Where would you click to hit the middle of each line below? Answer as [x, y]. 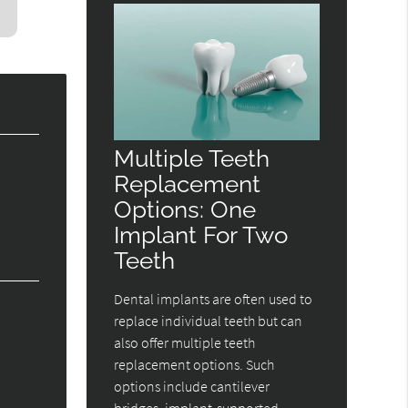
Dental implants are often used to [214, 298]
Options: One [185, 209]
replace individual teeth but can [209, 320]
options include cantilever [192, 386]
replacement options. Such [194, 364]
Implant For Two [201, 234]
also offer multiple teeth [185, 342]
